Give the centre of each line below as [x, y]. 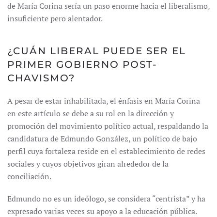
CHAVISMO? [41, 78]
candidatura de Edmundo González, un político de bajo [102, 139]
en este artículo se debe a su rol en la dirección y [91, 113]
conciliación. [29, 176]
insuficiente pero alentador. [55, 18]
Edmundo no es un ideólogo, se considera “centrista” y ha [106, 199]
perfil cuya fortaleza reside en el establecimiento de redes [106, 151]
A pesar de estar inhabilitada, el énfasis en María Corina [104, 101]
